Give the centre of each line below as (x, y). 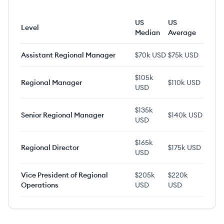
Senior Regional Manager (62, 115)
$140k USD (185, 115)
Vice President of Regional (64, 175)
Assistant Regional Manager (68, 55)
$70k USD (150, 55)
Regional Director (50, 147)
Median (147, 32)
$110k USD (184, 82)
